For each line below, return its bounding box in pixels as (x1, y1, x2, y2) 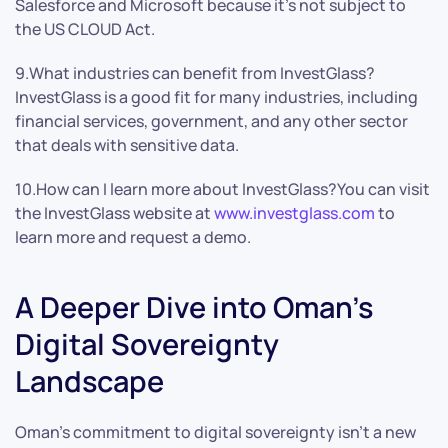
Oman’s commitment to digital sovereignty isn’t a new (15, 420, 416, 443)
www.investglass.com (214, 201, 375, 224)
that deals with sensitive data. (15, 133, 239, 156)
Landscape (15, 360, 164, 401)
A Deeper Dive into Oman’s (15, 286, 373, 327)
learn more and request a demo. (15, 225, 251, 248)
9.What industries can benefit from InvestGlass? (15, 61, 375, 84)
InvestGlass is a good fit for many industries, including (15, 85, 418, 108)
